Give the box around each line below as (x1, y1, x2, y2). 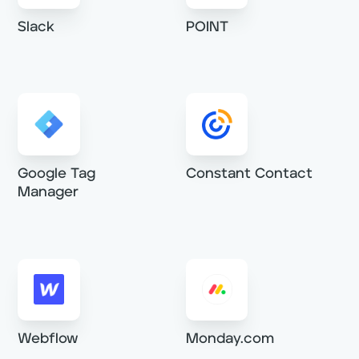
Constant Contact (185, 166, 313, 181)
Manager (18, 184, 79, 200)
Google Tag (18, 166, 96, 181)
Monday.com (185, 331, 274, 346)
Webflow (18, 331, 79, 346)
